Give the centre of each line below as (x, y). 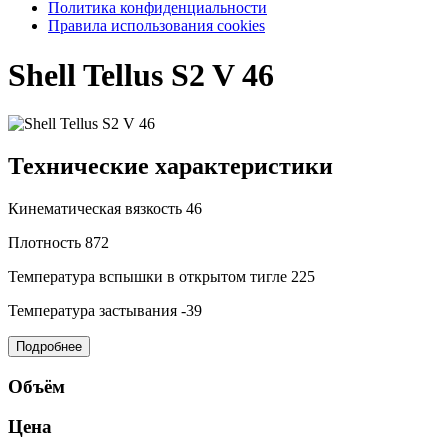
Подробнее (49, 346)
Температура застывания (94, 310)
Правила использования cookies (156, 26)
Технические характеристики (170, 166)
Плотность (46, 242)
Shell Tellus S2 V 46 (141, 74)
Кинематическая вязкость (97, 208)
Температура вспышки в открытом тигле (149, 276)
